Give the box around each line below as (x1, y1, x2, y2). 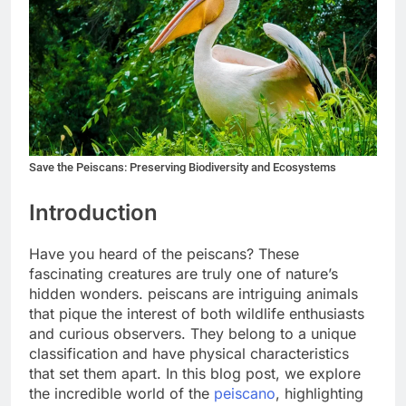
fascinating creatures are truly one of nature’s (29, 265, 338, 284)
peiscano (214, 384, 275, 403)
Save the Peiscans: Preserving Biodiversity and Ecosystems (29, 160, 336, 175)
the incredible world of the (29, 384, 214, 403)
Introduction (29, 199, 158, 227)
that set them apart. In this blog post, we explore (29, 364, 361, 383)
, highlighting (275, 384, 363, 403)
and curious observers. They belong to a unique (29, 324, 356, 343)
